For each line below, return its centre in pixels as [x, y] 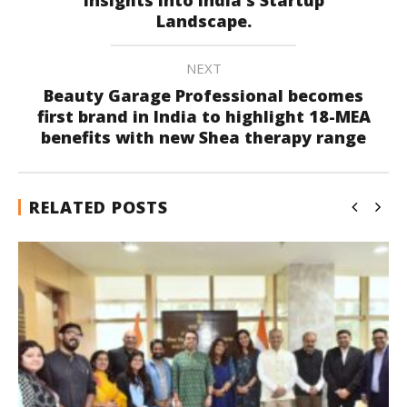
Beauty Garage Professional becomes [203, 95]
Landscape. [203, 20]
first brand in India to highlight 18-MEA [203, 116]
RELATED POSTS [99, 207]
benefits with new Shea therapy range [203, 137]
